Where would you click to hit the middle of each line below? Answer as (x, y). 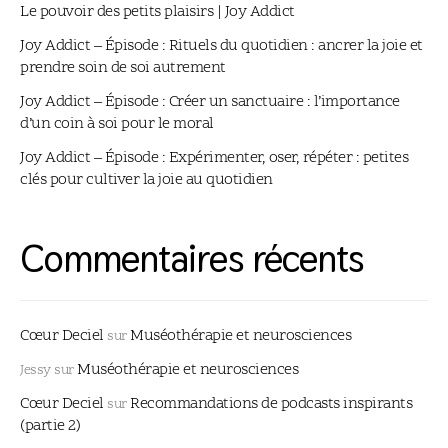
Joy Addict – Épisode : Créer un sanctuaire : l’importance (210, 101)
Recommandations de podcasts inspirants (271, 403)
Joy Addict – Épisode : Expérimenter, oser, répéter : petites (214, 157)
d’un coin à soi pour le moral (117, 123)
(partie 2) (50, 425)
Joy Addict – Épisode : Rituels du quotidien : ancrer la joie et (221, 45)
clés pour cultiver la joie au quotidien (146, 179)
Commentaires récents (191, 258)
